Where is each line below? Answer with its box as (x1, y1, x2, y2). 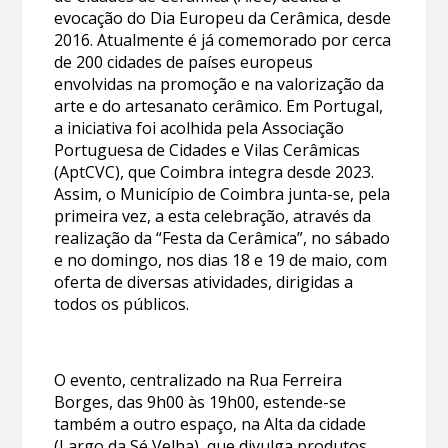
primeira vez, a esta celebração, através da (54, 204, 372, 227)
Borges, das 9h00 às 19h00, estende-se (54, 390, 347, 413)
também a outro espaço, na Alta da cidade (54, 412, 367, 435)
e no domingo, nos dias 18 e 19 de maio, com (54, 248, 388, 271)
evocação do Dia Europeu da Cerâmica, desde (54, 6, 392, 29)
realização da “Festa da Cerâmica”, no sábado (54, 226, 391, 249)
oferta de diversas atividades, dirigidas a (54, 270, 354, 293)
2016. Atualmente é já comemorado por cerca (54, 28, 392, 51)
